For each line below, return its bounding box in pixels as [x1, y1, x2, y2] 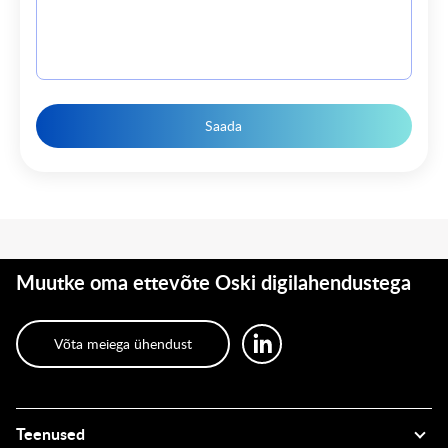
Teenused [16, 426, 85, 443]
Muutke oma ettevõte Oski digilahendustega [16, 273, 411, 294]
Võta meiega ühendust [54, 337, 192, 352]
